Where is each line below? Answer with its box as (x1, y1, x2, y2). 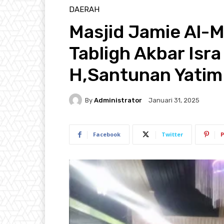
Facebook (93, 130, 120, 138)
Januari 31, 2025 (148, 96, 199, 104)
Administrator (94, 96, 142, 104)
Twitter (161, 130, 183, 138)
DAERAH (69, 5, 99, 14)
